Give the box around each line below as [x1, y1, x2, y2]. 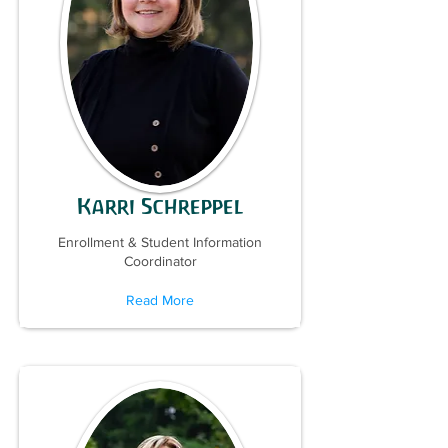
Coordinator [123, 253, 197, 269]
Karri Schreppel [77, 194, 243, 219]
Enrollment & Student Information [58, 234, 262, 250]
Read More [126, 292, 194, 308]
